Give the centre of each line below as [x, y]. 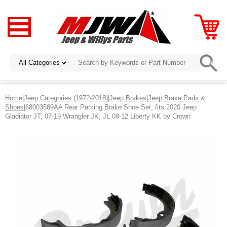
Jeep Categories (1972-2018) [66, 98]
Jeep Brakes [128, 98]
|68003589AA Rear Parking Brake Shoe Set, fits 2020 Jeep [110, 107]
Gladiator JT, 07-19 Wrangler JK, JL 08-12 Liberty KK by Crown [98, 116]
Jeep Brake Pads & [177, 98]
